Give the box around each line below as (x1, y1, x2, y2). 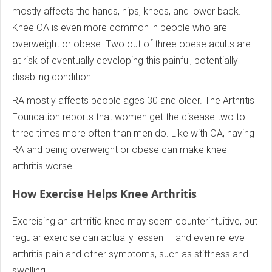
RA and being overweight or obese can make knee (12, 144, 227, 156)
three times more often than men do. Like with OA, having (12, 127, 254, 140)
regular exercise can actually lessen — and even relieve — (12, 232, 254, 244)
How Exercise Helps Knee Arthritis (12, 186, 197, 202)
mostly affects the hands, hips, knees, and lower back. (12, 5, 241, 18)
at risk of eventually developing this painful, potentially (12, 55, 238, 67)
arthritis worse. (12, 160, 75, 172)
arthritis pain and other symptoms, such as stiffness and (12, 248, 248, 260)
